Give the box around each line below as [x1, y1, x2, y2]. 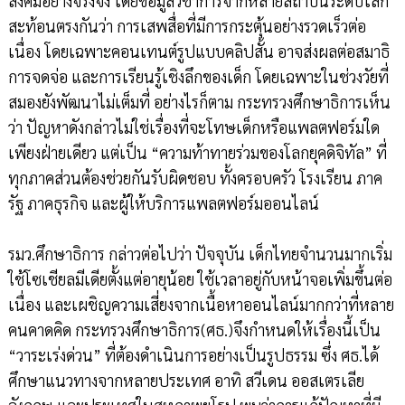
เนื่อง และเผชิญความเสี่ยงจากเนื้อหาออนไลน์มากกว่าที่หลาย [7, 294, 394, 316]
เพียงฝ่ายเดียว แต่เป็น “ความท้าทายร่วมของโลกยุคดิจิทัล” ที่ [7, 142, 387, 164]
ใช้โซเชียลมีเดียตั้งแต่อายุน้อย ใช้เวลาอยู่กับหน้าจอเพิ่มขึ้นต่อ [7, 268, 392, 290]
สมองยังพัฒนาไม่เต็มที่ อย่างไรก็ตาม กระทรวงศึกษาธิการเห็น [7, 91, 391, 113]
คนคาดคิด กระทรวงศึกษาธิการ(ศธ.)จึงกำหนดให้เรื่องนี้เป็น [7, 319, 381, 341]
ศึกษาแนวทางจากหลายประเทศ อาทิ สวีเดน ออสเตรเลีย [7, 370, 364, 391]
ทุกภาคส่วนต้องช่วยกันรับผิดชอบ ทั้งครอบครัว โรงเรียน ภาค [7, 167, 382, 189]
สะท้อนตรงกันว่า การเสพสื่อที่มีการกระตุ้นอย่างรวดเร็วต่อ [7, 15, 366, 37]
